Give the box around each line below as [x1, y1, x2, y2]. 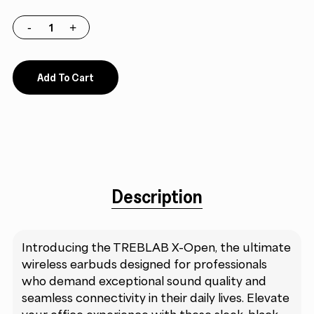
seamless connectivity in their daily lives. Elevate [22, 291, 290, 306]
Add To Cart [36, 70, 94, 83]
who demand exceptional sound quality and [22, 274, 267, 289]
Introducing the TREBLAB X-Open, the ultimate [22, 240, 292, 255]
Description [111, 185, 203, 207]
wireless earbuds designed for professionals [22, 257, 268, 272]
